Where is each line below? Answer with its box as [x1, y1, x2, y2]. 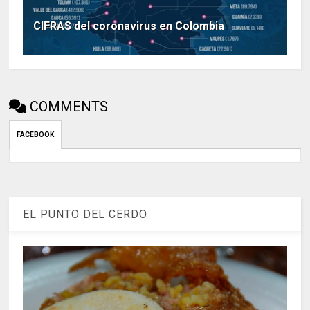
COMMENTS [30, 98, 109, 116]
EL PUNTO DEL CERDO [23, 208, 148, 221]
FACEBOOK [17, 131, 55, 139]
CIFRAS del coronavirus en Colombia [33, 19, 225, 33]
